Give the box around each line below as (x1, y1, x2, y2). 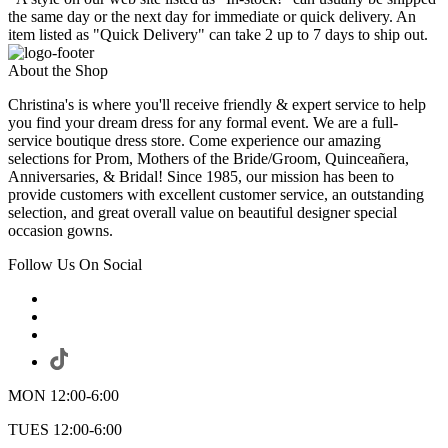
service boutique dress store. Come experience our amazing (8, 132, 381, 150)
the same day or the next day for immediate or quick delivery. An (8, 8, 416, 26)
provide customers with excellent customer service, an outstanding (8, 186, 424, 204)
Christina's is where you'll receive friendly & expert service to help (8, 96, 426, 114)
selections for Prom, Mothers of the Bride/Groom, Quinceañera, (8, 150, 409, 168)
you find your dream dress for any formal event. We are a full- (8, 114, 398, 132)
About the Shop (8, 62, 108, 80)
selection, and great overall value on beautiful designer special (8, 204, 397, 222)
